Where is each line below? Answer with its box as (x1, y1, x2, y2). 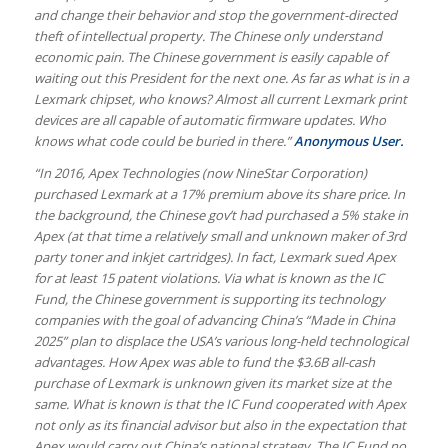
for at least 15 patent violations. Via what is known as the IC (33, 269, 384, 288)
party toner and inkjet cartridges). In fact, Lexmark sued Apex (33, 248, 396, 267)
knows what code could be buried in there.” (33, 132, 294, 151)
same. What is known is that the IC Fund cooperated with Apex (33, 395, 406, 414)
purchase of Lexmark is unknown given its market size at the (33, 374, 391, 393)
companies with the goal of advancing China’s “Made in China (33, 311, 395, 330)
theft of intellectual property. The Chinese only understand (33, 27, 382, 46)
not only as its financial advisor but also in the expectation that (33, 416, 406, 435)
